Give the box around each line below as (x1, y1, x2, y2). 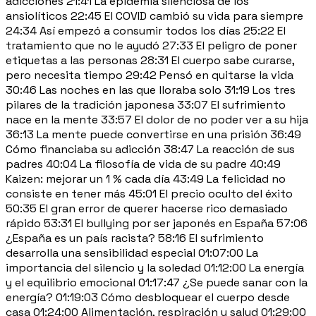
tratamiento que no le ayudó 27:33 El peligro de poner (6, 37, 297, 53)
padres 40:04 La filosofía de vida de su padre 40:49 (6, 156, 281, 171)
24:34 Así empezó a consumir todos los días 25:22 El (6, 23, 286, 38)
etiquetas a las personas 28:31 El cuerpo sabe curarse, (6, 52, 294, 68)
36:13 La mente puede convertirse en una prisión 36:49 (6, 126, 301, 142)
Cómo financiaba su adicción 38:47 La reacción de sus (6, 141, 295, 157)
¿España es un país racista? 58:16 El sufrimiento (6, 230, 264, 245)
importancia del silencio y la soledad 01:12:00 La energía (6, 260, 304, 275)
